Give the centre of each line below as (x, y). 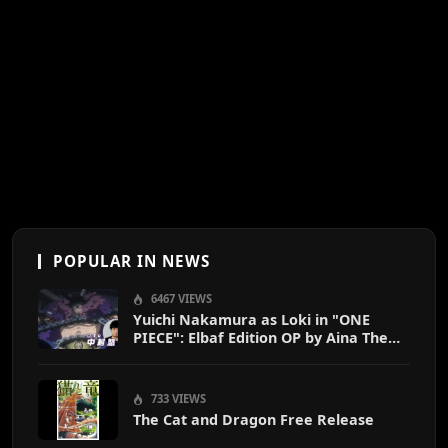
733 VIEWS (177, 399)
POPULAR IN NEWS (131, 261)
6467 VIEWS (180, 299)
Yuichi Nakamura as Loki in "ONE (251, 320)
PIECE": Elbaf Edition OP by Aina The (260, 338)
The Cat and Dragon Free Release (253, 420)
